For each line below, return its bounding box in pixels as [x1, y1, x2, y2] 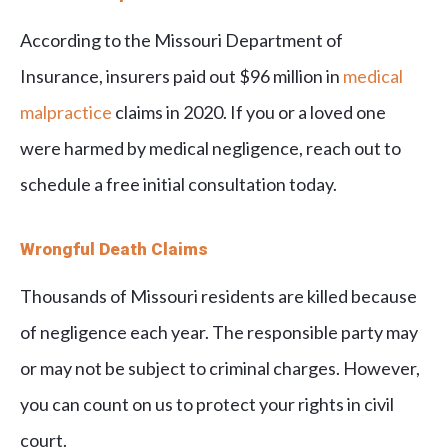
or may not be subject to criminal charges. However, [20, 357, 420, 380]
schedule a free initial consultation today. [20, 173, 337, 196]
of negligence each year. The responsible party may [20, 321, 418, 344]
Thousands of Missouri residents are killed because [20, 285, 417, 308]
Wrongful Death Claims [20, 239, 208, 260]
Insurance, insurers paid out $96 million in [20, 65, 343, 88]
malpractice [20, 101, 112, 124]
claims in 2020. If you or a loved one [112, 101, 386, 124]
